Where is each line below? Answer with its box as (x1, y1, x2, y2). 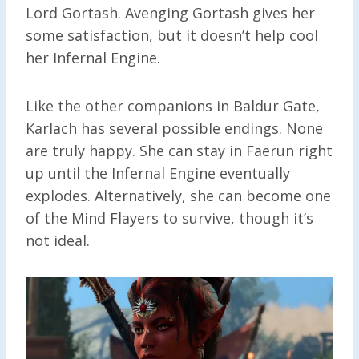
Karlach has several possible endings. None (26, 118, 323, 138)
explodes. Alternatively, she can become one (26, 185, 331, 205)
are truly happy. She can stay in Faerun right (26, 140, 333, 160)
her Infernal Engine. (26, 47, 160, 67)
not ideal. (26, 230, 90, 250)
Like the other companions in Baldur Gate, (26, 95, 320, 115)
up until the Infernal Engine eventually (26, 163, 290, 183)
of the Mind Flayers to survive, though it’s (26, 208, 313, 228)
